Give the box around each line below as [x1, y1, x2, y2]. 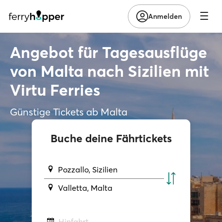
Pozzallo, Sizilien [58, 164, 118, 174]
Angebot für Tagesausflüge [10, 42, 207, 62]
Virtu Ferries [10, 80, 100, 100]
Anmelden [148, 11, 182, 21]
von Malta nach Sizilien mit [10, 61, 209, 81]
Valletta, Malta [58, 182, 113, 193]
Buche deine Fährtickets [50, 131, 172, 145]
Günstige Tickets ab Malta [10, 105, 127, 118]
